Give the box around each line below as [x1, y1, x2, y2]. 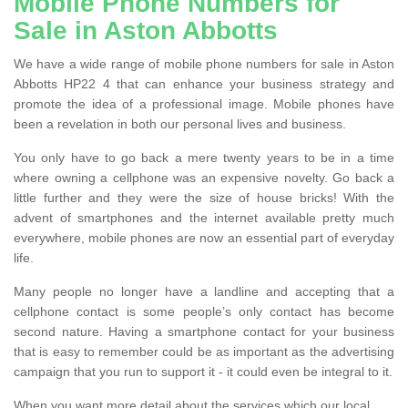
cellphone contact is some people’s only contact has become [14, 303, 394, 319]
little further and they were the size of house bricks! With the [14, 189, 394, 205]
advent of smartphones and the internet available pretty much [14, 209, 394, 225]
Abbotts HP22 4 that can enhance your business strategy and [14, 76, 394, 91]
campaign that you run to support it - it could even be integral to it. [14, 363, 393, 379]
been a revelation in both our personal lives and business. [14, 116, 346, 131]
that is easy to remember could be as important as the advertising [14, 343, 394, 359]
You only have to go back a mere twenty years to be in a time [14, 149, 394, 165]
